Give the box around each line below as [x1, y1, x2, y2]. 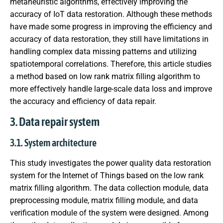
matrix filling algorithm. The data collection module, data [10, 183, 209, 193]
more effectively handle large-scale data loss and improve [10, 84, 212, 94]
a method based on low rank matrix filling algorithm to [10, 72, 200, 82]
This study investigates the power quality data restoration [10, 158, 211, 168]
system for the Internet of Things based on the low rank [10, 170, 204, 180]
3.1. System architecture [10, 136, 97, 148]
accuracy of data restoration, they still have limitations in [10, 34, 209, 44]
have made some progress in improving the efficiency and [10, 22, 212, 32]
